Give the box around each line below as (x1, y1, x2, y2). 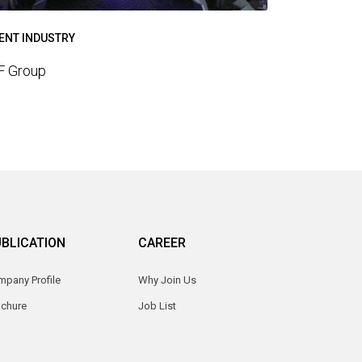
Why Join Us (138, 274, 196, 287)
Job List (138, 300, 176, 313)
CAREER (138, 235, 186, 251)
